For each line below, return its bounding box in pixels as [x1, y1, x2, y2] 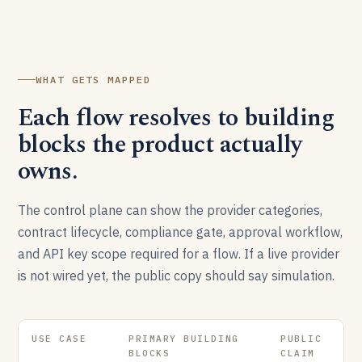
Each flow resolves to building [18, 99, 334, 137]
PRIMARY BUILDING [128, 333, 239, 344]
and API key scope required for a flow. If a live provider [18, 246, 339, 262]
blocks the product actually [18, 126, 302, 163]
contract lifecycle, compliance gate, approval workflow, [18, 224, 343, 240]
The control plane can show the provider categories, [18, 202, 322, 218]
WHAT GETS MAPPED [36, 74, 151, 86]
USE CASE [32, 333, 87, 344]
